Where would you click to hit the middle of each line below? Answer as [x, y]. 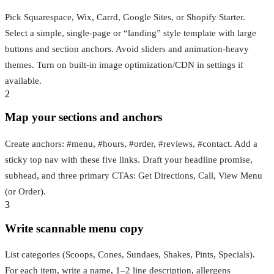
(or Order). [25, 191]
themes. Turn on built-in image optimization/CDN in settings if [124, 65]
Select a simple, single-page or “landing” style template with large [131, 33]
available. [23, 80]
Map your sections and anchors [83, 117]
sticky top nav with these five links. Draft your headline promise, [129, 160]
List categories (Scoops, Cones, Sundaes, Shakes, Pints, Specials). [130, 255]
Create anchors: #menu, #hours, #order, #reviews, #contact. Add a [131, 144]
